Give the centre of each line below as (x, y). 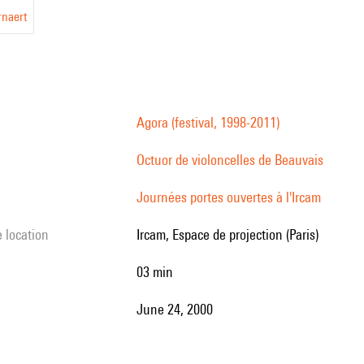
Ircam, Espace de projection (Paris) (229, 234)
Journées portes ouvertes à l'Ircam (229, 197)
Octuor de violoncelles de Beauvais (230, 160)
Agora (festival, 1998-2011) (208, 122)
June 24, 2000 (178, 309)
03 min (158, 272)
